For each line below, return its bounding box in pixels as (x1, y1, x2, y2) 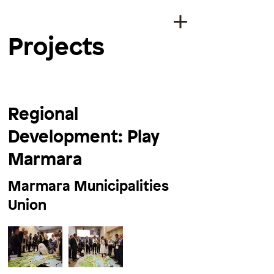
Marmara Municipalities (8, 176, 169, 195)
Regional (8, 102, 78, 125)
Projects (8, 29, 105, 62)
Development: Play (8, 125, 159, 147)
